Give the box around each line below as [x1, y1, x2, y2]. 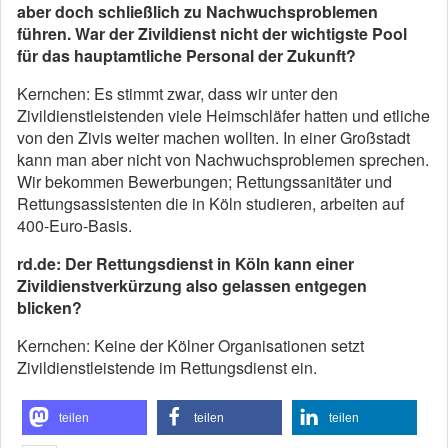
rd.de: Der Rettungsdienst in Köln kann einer [17, 252, 354, 275]
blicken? [17, 296, 82, 319]
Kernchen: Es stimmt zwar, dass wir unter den [17, 82, 338, 105]
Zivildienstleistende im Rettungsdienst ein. [17, 356, 317, 379]
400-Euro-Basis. [17, 214, 132, 237]
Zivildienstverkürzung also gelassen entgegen [17, 274, 367, 297]
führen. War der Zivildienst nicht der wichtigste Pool [17, 22, 407, 45]
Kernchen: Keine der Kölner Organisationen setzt [17, 334, 364, 357]
